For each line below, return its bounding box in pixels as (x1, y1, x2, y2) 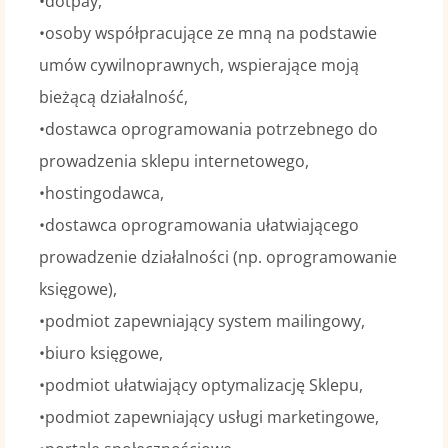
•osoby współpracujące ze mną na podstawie (38, 22, 377, 44)
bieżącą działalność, (38, 86, 188, 108)
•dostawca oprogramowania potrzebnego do (38, 118, 378, 140)
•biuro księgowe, (38, 342, 163, 364)
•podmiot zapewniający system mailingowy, (38, 310, 365, 332)
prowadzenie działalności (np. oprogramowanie (38, 246, 397, 268)
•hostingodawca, (38, 182, 164, 204)
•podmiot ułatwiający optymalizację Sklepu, (38, 374, 363, 396)
